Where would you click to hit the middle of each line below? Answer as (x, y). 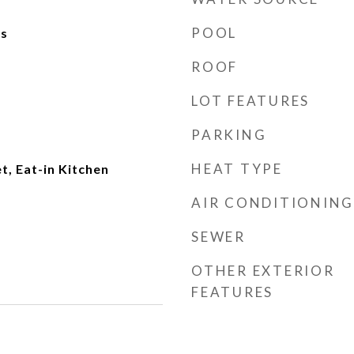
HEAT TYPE (237, 169)
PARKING (229, 135)
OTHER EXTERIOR (263, 271)
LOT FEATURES (250, 101)
